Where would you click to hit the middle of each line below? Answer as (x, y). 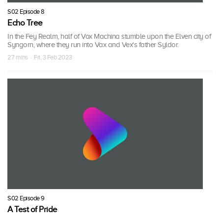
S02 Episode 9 (26, 198)
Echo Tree (25, 23)
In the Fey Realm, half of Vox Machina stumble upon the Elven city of (109, 36)
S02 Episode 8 (26, 11)
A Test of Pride (32, 210)
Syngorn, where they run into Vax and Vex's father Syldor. (93, 44)
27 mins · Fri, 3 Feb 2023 (40, 57)
